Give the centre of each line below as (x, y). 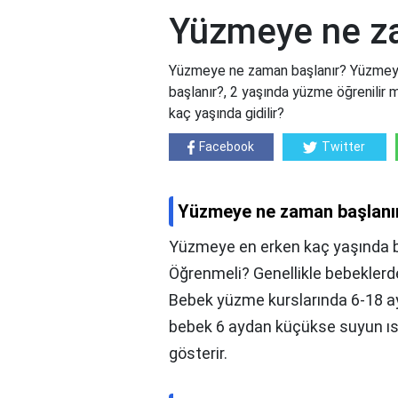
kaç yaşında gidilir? (227, 114)
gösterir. (198, 354)
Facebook (227, 147)
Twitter (344, 147)
